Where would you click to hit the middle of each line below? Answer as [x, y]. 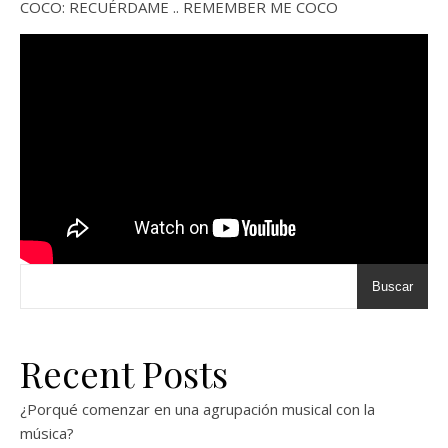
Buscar [392, 286]
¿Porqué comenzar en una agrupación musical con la [197, 408]
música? [47, 432]
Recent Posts [124, 372]
